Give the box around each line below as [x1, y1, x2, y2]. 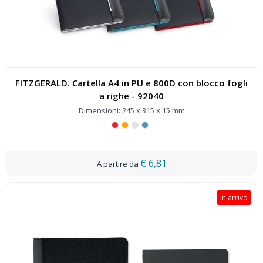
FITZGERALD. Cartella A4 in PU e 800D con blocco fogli [15, 77, 248, 89]
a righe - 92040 [99, 90, 164, 102]
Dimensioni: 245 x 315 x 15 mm [78, 105, 185, 116]
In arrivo [220, 193, 248, 203]
